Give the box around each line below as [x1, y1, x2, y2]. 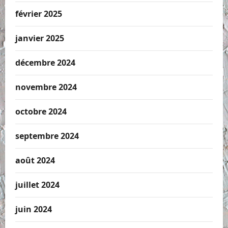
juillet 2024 [15, 179, 60, 191]
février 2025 [15, 8, 62, 20]
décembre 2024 [15, 57, 75, 69]
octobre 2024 [15, 106, 67, 118]
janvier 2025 [15, 33, 64, 44]
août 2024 [15, 155, 55, 166]
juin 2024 [15, 204, 52, 215]
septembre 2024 [15, 130, 79, 142]
